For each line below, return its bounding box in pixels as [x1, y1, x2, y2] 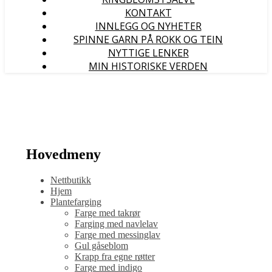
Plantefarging [50, 196, 101, 207]
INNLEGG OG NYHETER [95, 19, 202, 33]
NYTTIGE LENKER [107, 46, 189, 59]
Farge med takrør [75, 207, 140, 218]
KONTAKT [124, 6, 172, 19]
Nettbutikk [50, 174, 91, 185]
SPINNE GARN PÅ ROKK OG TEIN [73, 33, 223, 46]
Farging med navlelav [75, 218, 158, 229]
